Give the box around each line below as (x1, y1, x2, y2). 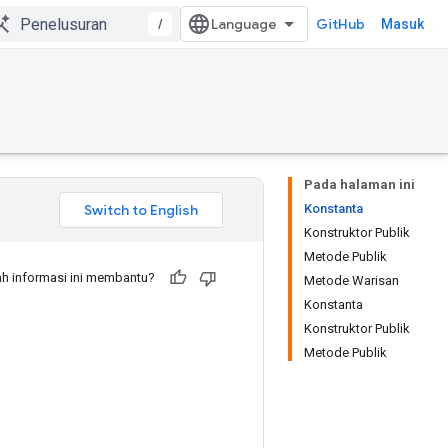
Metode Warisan (304, 273, 399, 288)
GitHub (316, 15, 365, 33)
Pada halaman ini (304, 177, 415, 192)
